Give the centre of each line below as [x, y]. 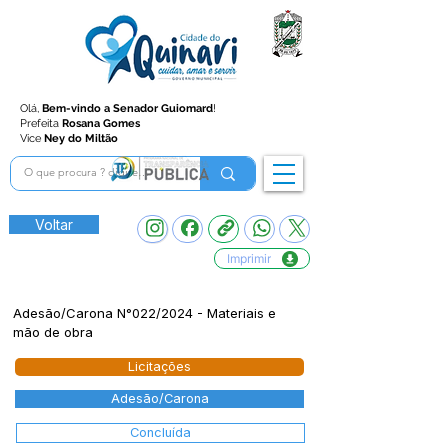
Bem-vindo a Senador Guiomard [127, 108]
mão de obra [53, 332]
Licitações [159, 366]
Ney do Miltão [81, 138]
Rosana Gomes [101, 123]
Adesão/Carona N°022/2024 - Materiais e [144, 313]
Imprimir [248, 258]
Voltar [54, 224]
